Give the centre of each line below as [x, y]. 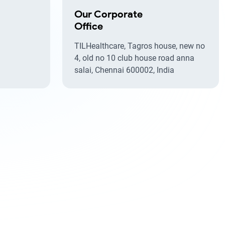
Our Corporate [108, 14]
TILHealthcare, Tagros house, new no [140, 46]
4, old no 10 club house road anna [134, 58]
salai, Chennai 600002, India [124, 70]
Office [89, 26]
